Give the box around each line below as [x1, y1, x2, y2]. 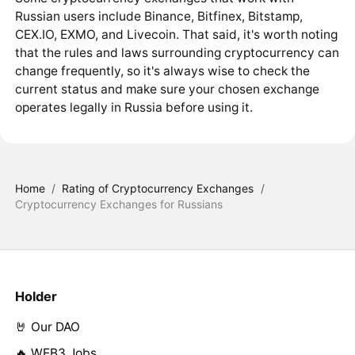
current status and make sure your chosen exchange [14, 82, 319, 97]
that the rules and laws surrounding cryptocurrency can [14, 45, 339, 61]
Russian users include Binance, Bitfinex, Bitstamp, [14, 9, 303, 25]
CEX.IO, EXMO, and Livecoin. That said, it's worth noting [14, 27, 338, 43]
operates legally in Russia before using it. [14, 100, 253, 116]
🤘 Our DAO [14, 319, 80, 334]
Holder [14, 288, 57, 304]
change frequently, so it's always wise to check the [14, 63, 310, 79]
